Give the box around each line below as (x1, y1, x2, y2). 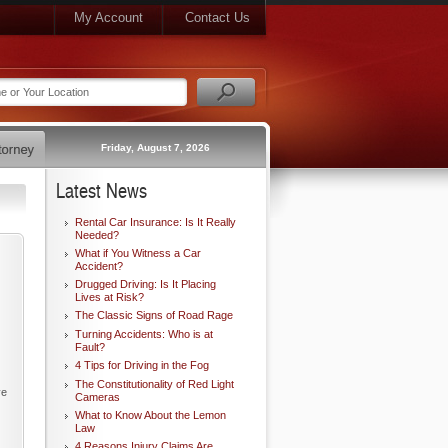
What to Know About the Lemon (75, 409, 226, 421)
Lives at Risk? (75, 291, 144, 303)
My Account (73, 10, 143, 25)
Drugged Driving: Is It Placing (75, 278, 216, 290)
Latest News (56, 176, 147, 204)
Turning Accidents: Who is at (75, 328, 213, 340)
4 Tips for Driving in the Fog (75, 359, 209, 371)
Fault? (75, 341, 105, 353)
